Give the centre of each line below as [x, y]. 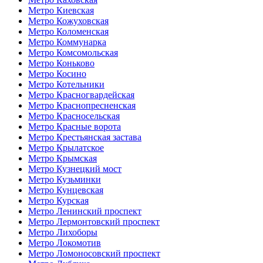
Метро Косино [57, 73]
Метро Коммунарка [67, 42]
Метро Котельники [66, 84]
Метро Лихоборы [63, 232]
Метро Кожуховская [68, 21]
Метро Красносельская [74, 116]
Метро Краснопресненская [82, 105]
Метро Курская [58, 200]
